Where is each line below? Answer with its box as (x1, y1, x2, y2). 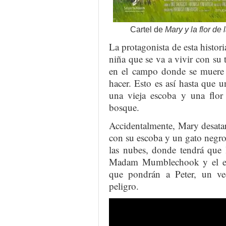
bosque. (109, 101, 139, 114)
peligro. (109, 180, 139, 193)
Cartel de (130, 25, 165, 34)
